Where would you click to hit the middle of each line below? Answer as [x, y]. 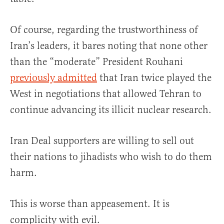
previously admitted [53, 78]
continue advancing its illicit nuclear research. [111, 110]
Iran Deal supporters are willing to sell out [102, 141]
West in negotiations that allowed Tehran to [106, 94]
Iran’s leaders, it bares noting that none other [109, 46]
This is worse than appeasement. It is [90, 204]
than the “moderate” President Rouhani [96, 62]
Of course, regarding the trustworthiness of [104, 30]
